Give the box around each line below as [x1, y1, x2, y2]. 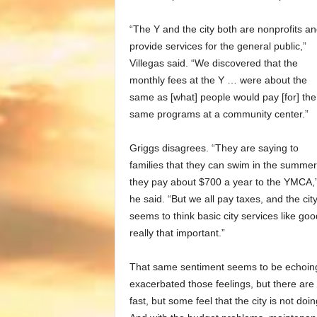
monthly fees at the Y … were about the [129, 74, 307, 86]
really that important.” [129, 227, 225, 239]
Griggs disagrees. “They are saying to [129, 142, 299, 154]
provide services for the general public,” [129, 40, 306, 52]
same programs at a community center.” [129, 108, 309, 120]
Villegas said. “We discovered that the [129, 57, 298, 69]
